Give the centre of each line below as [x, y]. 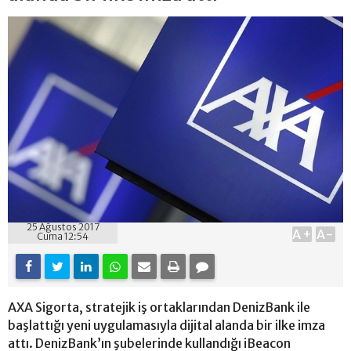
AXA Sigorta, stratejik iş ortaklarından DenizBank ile [159, 307]
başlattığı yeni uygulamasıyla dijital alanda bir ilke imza [166, 325]
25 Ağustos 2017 [63, 226]
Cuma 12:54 [63, 236]
